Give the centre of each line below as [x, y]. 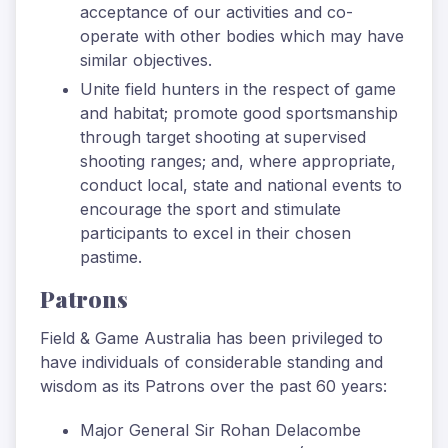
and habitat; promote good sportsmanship [239, 113]
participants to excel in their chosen [215, 233]
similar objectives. [146, 59]
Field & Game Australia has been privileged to [211, 338]
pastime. [111, 257]
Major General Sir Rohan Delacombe [220, 430]
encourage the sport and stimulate [210, 209]
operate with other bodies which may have [242, 35]
